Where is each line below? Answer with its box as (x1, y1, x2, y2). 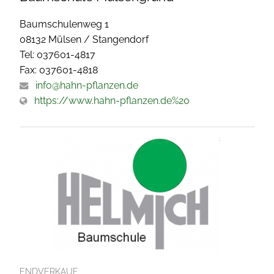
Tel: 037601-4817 (20, 48, 95, 61)
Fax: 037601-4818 (20, 64, 98, 76)
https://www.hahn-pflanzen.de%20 (34, 94, 190, 106)
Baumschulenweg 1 (20, 18, 109, 30)
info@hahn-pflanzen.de (35, 79, 138, 91)
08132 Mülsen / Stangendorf (20, 33, 149, 45)
